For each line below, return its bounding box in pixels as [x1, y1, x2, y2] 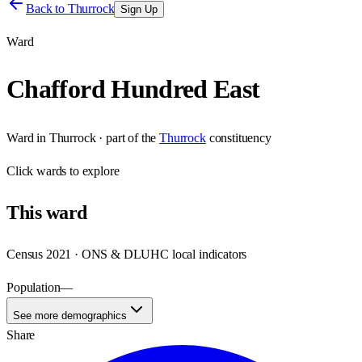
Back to [26, 2, 68, 15]
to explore [66, 163, 120, 178]
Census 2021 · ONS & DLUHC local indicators [6, 246, 247, 261]
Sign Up [120, 3, 158, 15]
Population [6, 280, 61, 294]
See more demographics [13, 309, 127, 322]
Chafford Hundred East [6, 74, 260, 104]
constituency [208, 130, 271, 145]
